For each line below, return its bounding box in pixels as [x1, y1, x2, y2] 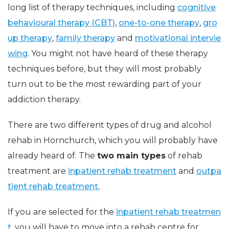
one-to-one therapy [119, 18, 199, 28]
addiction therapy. [8, 95, 81, 105]
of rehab [166, 151, 202, 161]
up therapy [8, 33, 52, 43]
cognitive [177, 3, 216, 13]
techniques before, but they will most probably [8, 64, 201, 74]
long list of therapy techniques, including [8, 3, 177, 13]
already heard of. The [8, 151, 97, 161]
